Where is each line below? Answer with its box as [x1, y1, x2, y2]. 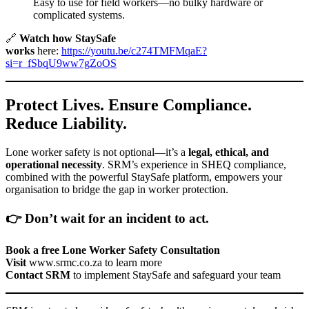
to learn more [102, 256, 162, 268]
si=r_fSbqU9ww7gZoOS [6, 57, 117, 69]
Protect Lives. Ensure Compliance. [6, 95, 252, 114]
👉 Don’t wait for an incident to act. [6, 211, 209, 226]
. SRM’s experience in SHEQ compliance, [102, 159, 286, 171]
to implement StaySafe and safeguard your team [70, 268, 281, 281]
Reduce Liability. [6, 114, 127, 132]
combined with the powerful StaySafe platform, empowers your [6, 171, 282, 183]
